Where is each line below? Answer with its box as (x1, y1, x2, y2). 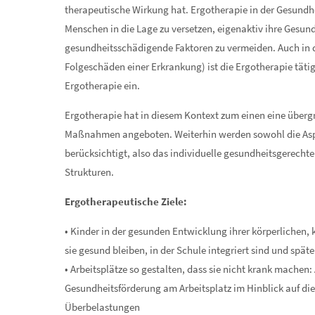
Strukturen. (65, 165, 115, 179)
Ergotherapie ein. (65, 79, 141, 92)
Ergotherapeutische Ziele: (65, 195, 188, 208)
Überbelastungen (65, 300, 141, 314)
